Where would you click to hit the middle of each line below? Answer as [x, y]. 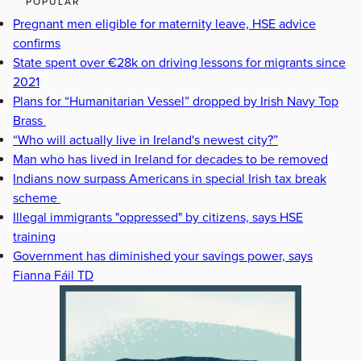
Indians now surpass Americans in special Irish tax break [170, 179]
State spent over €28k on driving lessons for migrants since [179, 63]
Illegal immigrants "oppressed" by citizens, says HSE [158, 218]
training [34, 237]
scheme [37, 199]
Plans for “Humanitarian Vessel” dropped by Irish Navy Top [176, 102]
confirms [37, 44]
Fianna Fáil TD [53, 276]
